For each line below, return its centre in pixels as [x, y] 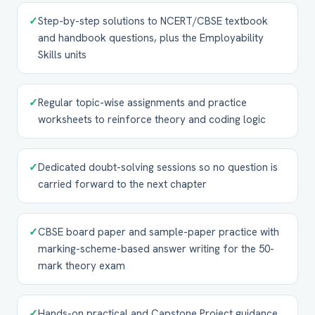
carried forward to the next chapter [122, 184]
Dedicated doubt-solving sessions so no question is [158, 167]
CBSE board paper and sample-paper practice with [159, 232]
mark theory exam [82, 266]
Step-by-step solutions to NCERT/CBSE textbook [153, 21]
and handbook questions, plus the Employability [151, 38]
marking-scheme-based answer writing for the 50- [156, 249]
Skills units [62, 55]
